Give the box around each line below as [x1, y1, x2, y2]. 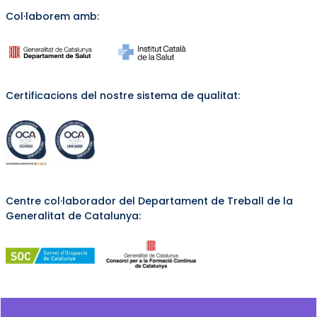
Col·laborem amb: [5, 9, 99, 24]
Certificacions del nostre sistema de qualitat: [5, 88, 240, 103]
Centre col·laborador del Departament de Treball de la [5, 194, 293, 209]
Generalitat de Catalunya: [5, 209, 141, 224]
